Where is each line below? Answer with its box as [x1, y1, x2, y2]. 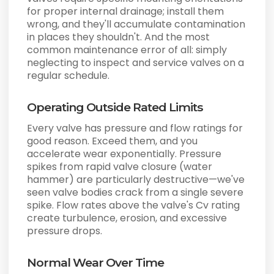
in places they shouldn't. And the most [27, 30, 210, 45]
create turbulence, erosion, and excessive [27, 211, 228, 226]
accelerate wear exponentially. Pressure [27, 147, 222, 161]
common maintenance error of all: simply [27, 43, 228, 57]
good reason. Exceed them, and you [27, 134, 198, 149]
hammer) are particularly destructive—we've [27, 172, 245, 187]
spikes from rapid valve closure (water [27, 160, 213, 174]
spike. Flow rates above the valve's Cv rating [27, 198, 240, 213]
